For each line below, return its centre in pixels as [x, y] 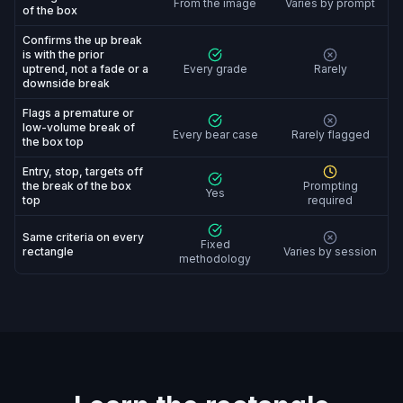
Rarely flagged [330, 134]
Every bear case [215, 134]
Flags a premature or [78, 113]
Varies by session [330, 251]
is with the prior [63, 54]
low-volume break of [79, 127]
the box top [53, 142]
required [330, 200]
